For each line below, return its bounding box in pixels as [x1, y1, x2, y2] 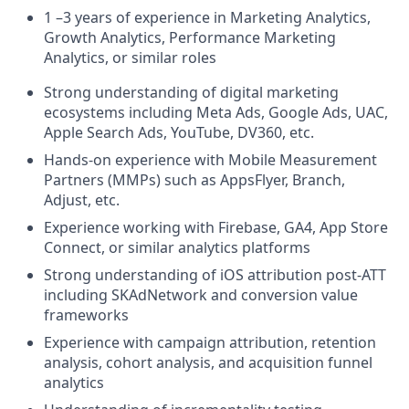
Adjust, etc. [44, 190, 120, 210]
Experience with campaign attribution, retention [44, 332, 376, 352]
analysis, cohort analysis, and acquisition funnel [44, 352, 372, 372]
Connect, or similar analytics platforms [44, 237, 310, 257]
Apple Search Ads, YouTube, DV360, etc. [44, 122, 314, 142]
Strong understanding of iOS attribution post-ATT [44, 265, 386, 285]
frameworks [44, 305, 129, 325]
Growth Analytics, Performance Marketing [44, 27, 336, 47]
